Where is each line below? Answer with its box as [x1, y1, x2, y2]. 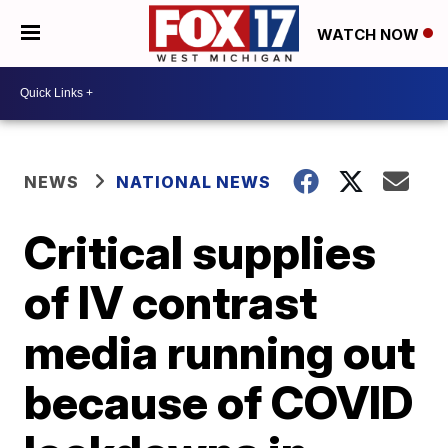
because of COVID [24, 373, 414, 430]
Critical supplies [24, 223, 377, 280]
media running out [24, 323, 416, 380]
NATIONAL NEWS [116, 171, 272, 192]
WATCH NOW [317, 24, 423, 44]
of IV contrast [24, 273, 318, 330]
